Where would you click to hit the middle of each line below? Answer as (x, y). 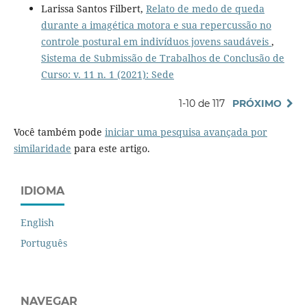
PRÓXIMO (257, 103)
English (37, 222)
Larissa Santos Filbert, (93, 8)
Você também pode (59, 132)
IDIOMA (42, 191)
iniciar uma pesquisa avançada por (186, 132)
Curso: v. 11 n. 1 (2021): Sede (107, 74)
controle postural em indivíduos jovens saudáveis (156, 41)
